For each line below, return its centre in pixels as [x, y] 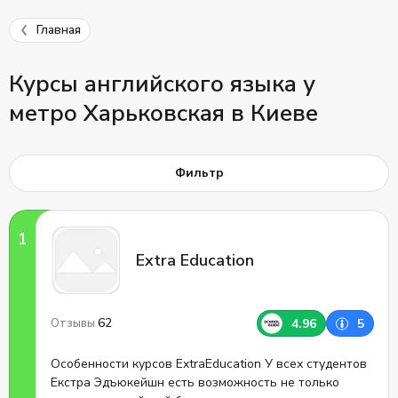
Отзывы [74, 323]
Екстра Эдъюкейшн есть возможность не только [195, 382]
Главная [59, 30]
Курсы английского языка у [162, 84]
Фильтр [199, 173]
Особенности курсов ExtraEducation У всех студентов [158, 364]
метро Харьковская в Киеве [163, 113]
